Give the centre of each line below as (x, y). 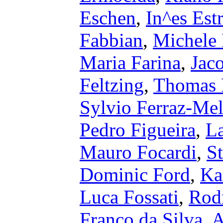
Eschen (108, 18)
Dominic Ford (135, 174)
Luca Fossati (129, 197)
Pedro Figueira (138, 130)
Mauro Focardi (138, 152)
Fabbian (111, 40)
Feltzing (112, 85)
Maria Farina (130, 62)
